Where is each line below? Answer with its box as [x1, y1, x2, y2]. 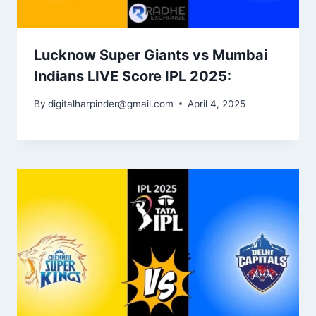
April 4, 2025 [188, 97, 246, 109]
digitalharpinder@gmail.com [48, 97, 174, 109]
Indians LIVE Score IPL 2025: [34, 67, 231, 85]
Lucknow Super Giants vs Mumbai [34, 46, 267, 63]
